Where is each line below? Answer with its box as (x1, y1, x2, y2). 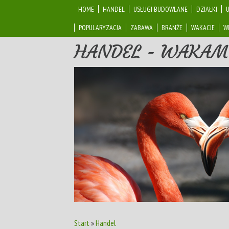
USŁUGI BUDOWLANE (133, 5, 188, 14)
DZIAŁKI (196, 5, 217, 14)
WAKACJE (191, 23, 215, 32)
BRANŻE (162, 23, 182, 32)
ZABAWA (130, 23, 153, 32)
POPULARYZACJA (79, 23, 122, 32)
